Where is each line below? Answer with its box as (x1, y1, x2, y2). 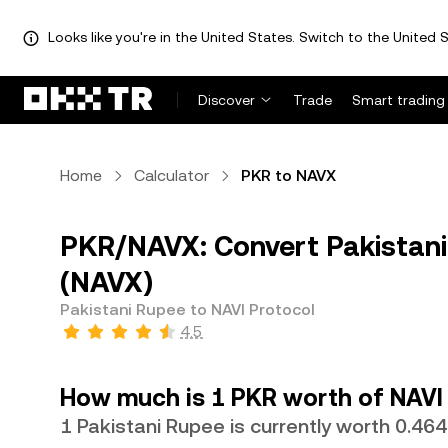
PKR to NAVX (241, 166, 336, 185)
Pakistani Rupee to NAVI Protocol (60, 300, 315, 319)
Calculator (134, 166, 209, 185)
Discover (198, 92, 255, 108)
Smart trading (352, 92, 445, 108)
